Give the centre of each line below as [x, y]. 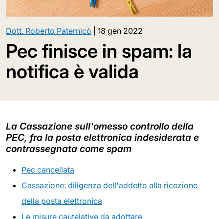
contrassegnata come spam [69, 148]
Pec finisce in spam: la [99, 51]
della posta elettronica [62, 201]
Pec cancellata [48, 169]
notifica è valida [72, 71]
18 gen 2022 [120, 31]
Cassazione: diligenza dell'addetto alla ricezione [109, 185]
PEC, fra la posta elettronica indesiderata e [102, 137]
